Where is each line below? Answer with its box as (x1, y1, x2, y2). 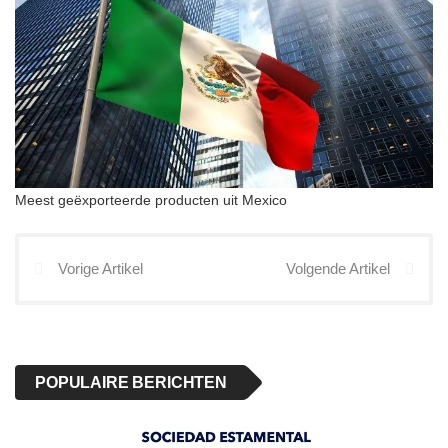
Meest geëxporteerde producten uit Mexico (15, 192, 287, 209)
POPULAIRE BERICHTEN (35, 374, 227, 392)
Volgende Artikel (286, 260, 390, 278)
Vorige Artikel (58, 260, 143, 278)
